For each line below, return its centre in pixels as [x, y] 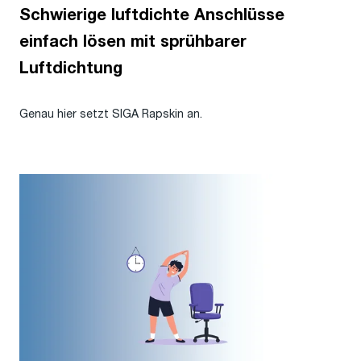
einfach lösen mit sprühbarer [133, 41]
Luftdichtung [71, 68]
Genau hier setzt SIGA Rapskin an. [111, 114]
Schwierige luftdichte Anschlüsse [152, 15]
